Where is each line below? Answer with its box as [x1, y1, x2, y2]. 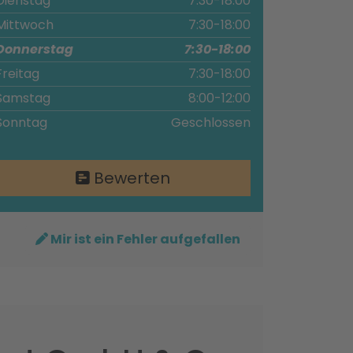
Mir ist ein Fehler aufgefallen [48, 230, 240, 248]
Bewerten [90, 167, 170, 189]
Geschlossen [171, 113, 251, 132]
